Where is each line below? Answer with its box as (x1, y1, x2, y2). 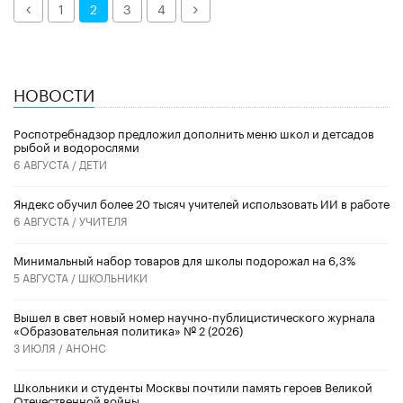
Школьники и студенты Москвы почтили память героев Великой (13, 377, 372, 396)
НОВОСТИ (13, 80, 94, 106)
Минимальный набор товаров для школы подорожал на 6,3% (13, 250, 355, 269)
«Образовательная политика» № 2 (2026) (13, 320, 243, 339)
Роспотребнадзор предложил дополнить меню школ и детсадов (13, 123, 374, 142)
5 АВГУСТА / (13, 268, 78, 286)
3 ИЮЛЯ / (13, 338, 66, 356)
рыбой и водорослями (13, 137, 139, 156)
